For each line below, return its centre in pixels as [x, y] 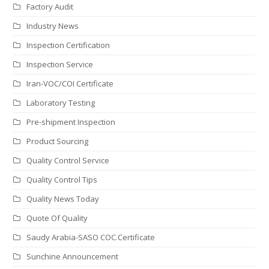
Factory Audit [50, 7]
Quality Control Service [68, 161]
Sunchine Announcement [73, 257]
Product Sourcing [58, 141]
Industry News [53, 26]
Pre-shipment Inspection [71, 122]
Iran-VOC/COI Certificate [70, 84]
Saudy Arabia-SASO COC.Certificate [91, 237]
